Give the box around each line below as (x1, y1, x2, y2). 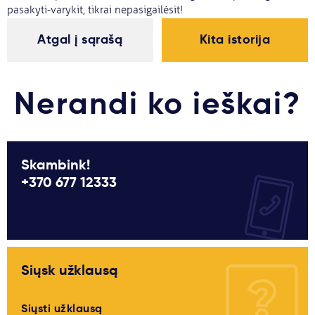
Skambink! (21, 155, 90, 174)
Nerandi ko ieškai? (14, 83, 301, 122)
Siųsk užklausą (21, 260, 118, 279)
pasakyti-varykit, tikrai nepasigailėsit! (7, 3, 183, 17)
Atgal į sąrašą (37, 30, 123, 47)
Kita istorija (199, 30, 271, 47)
